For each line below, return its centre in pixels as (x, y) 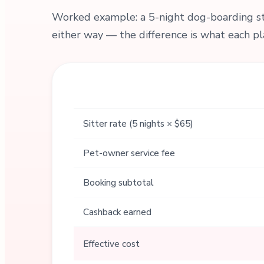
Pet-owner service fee (129, 153)
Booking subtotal (118, 182)
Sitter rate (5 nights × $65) (138, 123)
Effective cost (111, 244)
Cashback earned (117, 212)
